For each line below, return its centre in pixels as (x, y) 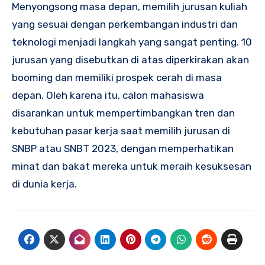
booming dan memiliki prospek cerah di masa (117, 77)
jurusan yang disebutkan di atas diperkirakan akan (130, 59)
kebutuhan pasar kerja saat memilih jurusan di (121, 130)
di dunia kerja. (44, 184)
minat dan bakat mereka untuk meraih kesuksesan (132, 166)
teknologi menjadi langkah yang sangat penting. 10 (132, 42)
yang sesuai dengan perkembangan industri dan (125, 24)
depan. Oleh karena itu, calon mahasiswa (108, 95)
